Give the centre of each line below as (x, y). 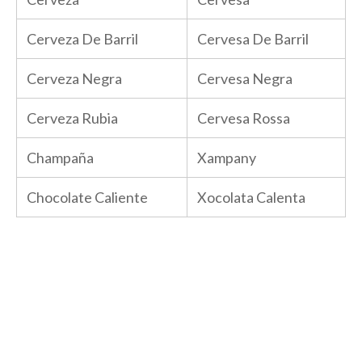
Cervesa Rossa (244, 118)
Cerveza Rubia (72, 118)
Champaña (60, 157)
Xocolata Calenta (251, 197)
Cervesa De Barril (253, 38)
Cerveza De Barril (82, 38)
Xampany (227, 157)
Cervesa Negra (245, 78)
